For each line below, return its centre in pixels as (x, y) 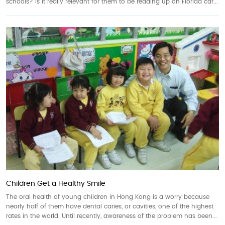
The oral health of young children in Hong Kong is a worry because (108, 197)
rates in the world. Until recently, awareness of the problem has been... (111, 216)
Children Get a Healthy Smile (56, 184)
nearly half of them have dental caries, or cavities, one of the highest (110, 206)
